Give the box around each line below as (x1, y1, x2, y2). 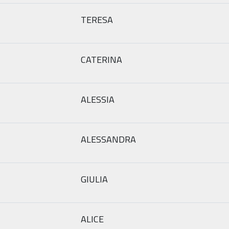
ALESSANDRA (81, 132, 136, 146)
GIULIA (81, 172, 108, 186)
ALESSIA (81, 92, 114, 106)
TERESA (81, 12, 113, 27)
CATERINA (81, 52, 122, 66)
